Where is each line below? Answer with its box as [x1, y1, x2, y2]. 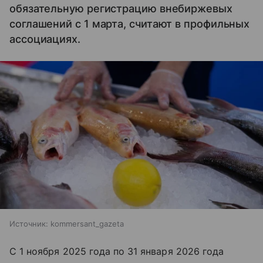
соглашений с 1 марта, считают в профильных [9, 18, 250, 30]
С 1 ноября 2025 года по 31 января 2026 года [9, 245, 224, 257]
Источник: [9, 218, 48, 228]
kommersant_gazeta [50, 218, 124, 228]
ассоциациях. [9, 33, 80, 45]
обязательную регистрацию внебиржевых [9, 2, 232, 15]
